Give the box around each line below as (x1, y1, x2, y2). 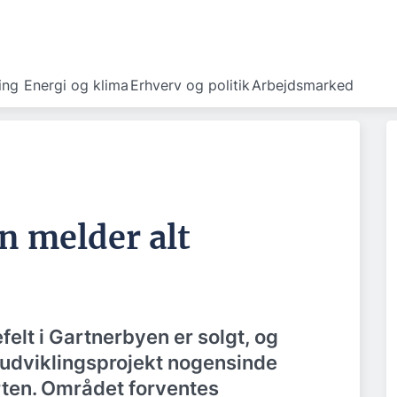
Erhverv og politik (130, 76, 250, 94)
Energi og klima (24, 76, 128, 94)
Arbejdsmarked (252, 76, 354, 94)
